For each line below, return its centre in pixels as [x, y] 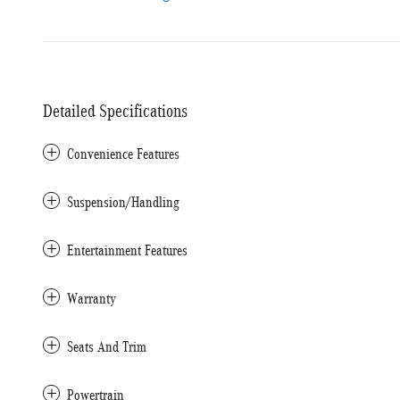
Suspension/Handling [123, 202]
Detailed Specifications [115, 111]
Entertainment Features [127, 250]
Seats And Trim [107, 347]
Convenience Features [123, 154]
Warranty [92, 299]
